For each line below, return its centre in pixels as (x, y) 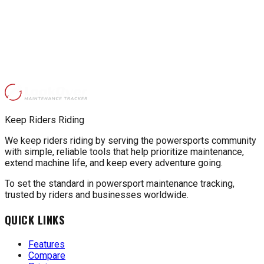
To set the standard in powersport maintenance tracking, (120, 184)
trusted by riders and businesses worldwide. (97, 195)
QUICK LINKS (35, 219)
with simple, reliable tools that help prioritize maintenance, (124, 152)
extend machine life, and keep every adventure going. (114, 163)
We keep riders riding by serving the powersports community (131, 141)
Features (47, 244)
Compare (47, 255)
